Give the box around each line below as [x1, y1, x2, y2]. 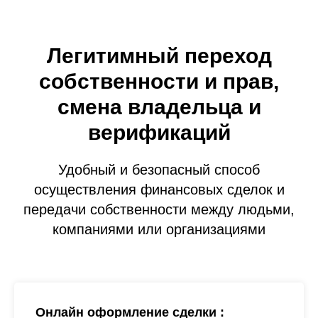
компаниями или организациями [53, 221, 265, 237]
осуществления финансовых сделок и [33, 182, 285, 197]
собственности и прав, [39, 70, 279, 93]
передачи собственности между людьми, [23, 202, 295, 217]
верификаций [87, 121, 231, 144]
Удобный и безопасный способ [58, 162, 260, 177]
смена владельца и [57, 95, 261, 119]
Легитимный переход [46, 44, 272, 67]
